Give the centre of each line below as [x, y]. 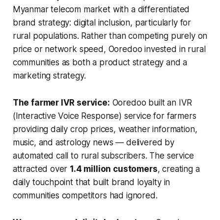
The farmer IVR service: [61, 102]
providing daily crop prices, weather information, [105, 129]
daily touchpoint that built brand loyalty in [91, 182]
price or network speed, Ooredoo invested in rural [109, 49]
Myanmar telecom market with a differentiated [101, 9]
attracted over [41, 169]
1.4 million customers [114, 169]
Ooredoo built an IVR [151, 102]
